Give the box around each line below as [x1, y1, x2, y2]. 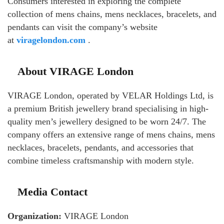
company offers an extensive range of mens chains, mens [7, 129, 215, 139]
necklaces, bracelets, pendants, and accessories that [7, 142, 193, 152]
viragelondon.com [16, 34, 85, 45]
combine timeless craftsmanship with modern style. [7, 155, 194, 165]
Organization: [7, 210, 61, 221]
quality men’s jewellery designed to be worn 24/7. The [7, 116, 206, 126]
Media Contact [17, 185, 87, 198]
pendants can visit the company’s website [7, 21, 157, 32]
